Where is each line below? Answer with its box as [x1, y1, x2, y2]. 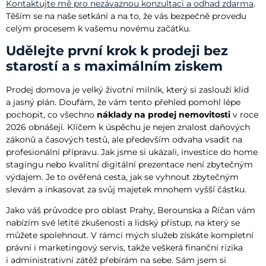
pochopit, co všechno [6, 109, 97, 121]
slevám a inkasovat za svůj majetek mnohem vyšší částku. [6, 184, 246, 195]
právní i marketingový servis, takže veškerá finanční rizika [6, 242, 243, 254]
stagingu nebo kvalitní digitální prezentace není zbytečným [6, 159, 253, 170]
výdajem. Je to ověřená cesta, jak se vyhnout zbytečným [6, 172, 239, 183]
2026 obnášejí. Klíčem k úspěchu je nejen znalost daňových [6, 122, 250, 133]
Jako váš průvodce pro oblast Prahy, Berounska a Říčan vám [6, 205, 255, 216]
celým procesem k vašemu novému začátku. [6, 23, 191, 34]
